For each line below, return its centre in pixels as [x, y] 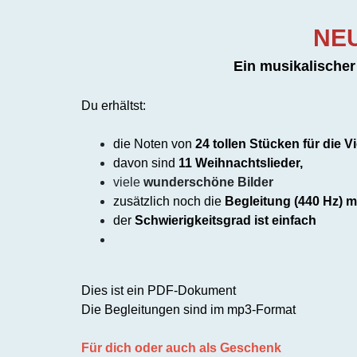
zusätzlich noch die [169, 201]
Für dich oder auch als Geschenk [181, 348]
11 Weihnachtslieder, [241, 163]
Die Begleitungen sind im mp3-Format [188, 310]
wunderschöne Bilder [208, 182]
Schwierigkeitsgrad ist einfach [226, 220]
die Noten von [154, 144]
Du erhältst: [114, 106]
